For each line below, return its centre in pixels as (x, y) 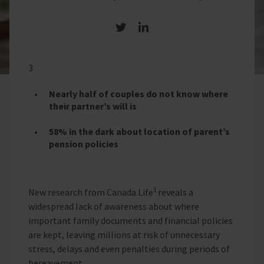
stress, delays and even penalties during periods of (129, 248)
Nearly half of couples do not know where (138, 93)
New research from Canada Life (91, 192)
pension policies (84, 143)
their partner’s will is (93, 106)
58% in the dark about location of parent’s (139, 131)
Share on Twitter (163, 27)
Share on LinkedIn (187, 27)
